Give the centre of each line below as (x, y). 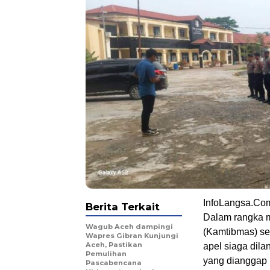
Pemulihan (106, 254)
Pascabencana (114, 263)
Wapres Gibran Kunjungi (132, 236)
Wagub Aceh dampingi (129, 227)
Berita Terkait (123, 207)
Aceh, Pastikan (114, 245)
